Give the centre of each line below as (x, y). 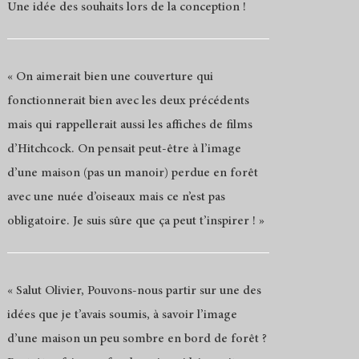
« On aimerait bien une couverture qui (110, 77)
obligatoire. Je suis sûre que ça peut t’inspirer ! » (135, 221)
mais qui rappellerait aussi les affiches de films (129, 125)
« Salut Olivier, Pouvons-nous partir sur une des (134, 290)
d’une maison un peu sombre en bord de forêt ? (137, 339)
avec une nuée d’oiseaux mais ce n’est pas (116, 197)
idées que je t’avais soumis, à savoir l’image (122, 315)
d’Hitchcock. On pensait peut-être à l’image (124, 149)
